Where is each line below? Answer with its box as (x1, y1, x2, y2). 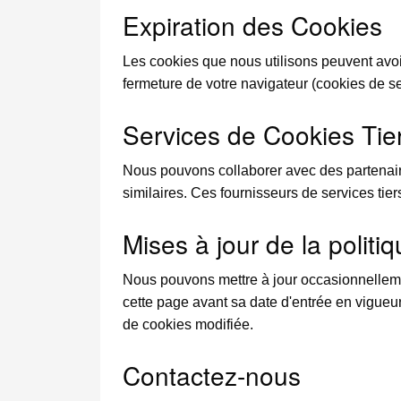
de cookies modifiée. (123, 317, 253, 332)
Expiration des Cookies (123, 7, 382, 43)
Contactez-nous (123, 357, 301, 393)
